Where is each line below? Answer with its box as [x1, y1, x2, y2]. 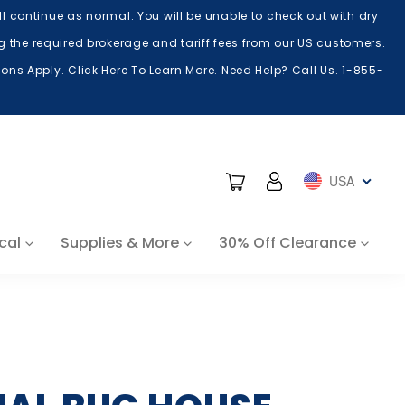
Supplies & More [60, 232, 179, 253]
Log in [281, 169, 321, 190]
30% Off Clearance [218, 232, 356, 253]
